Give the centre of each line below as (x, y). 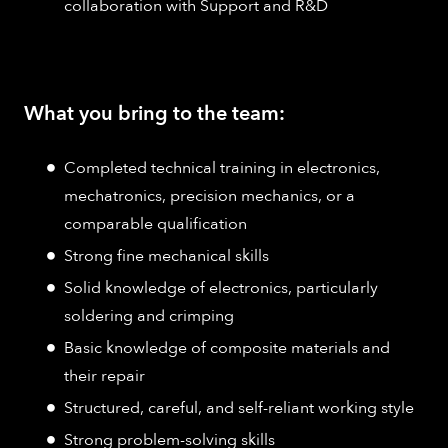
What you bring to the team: (154, 114)
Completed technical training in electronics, (222, 168)
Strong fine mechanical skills (166, 256)
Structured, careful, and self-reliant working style (239, 408)
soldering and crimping (149, 316)
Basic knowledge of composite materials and (227, 348)
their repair (104, 376)
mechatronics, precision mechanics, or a (209, 196)
